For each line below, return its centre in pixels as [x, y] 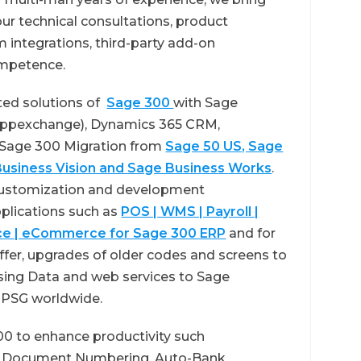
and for [251, 233]
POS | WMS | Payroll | [190, 211]
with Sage [206, 102]
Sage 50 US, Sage [224, 146]
